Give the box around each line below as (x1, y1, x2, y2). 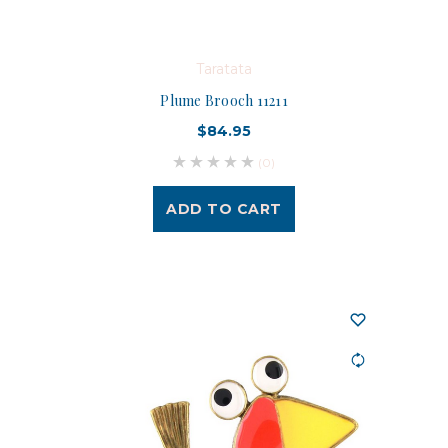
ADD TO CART (166, 199, 282, 218)
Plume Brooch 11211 (160, 90, 288, 110)
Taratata (196, 59, 252, 78)
